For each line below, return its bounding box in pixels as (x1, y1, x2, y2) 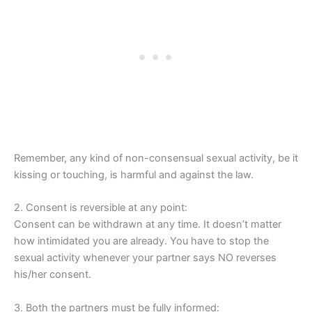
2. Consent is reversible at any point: (14, 201, 187, 214)
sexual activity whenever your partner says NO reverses (14, 251, 276, 265)
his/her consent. (14, 268, 91, 281)
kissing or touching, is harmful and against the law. (14, 169, 253, 182)
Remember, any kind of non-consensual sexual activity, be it (14, 152, 298, 165)
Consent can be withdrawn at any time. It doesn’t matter (14, 218, 281, 231)
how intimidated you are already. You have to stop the (14, 235, 269, 248)
